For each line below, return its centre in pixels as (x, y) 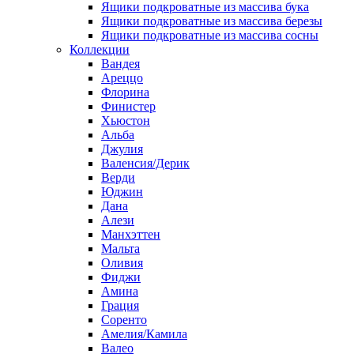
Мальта (121, 249)
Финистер (128, 106)
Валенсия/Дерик (145, 163)
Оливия (122, 263)
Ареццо (122, 78)
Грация (120, 305)
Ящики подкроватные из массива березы (212, 21)
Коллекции (100, 49)
